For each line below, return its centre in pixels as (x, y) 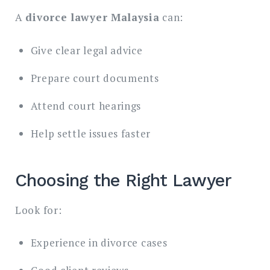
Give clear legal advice (86, 50)
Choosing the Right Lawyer (124, 181)
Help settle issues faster (90, 133)
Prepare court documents (95, 78)
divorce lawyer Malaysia (93, 17)
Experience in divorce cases (99, 243)
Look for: (39, 210)
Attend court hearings (86, 105)
